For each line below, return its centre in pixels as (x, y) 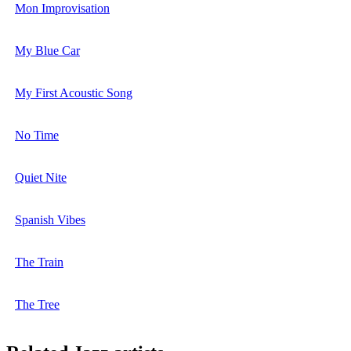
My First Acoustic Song (74, 93)
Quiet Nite (41, 178)
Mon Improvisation (62, 9)
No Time (37, 136)
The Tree (37, 305)
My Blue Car (47, 51)
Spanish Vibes (50, 220)
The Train (39, 262)
